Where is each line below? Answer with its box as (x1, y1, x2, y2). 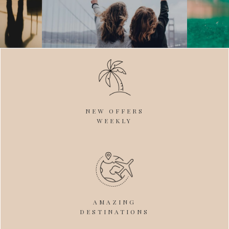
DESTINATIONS (80, 208, 149, 216)
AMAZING (93, 198, 136, 206)
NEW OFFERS (85, 106, 144, 115)
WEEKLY (97, 116, 132, 125)
